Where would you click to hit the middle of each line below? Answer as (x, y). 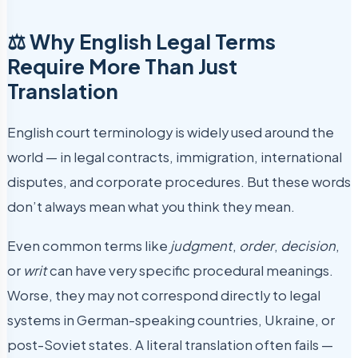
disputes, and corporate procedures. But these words (179, 182)
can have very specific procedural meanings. (190, 271)
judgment (201, 246)
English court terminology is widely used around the (171, 133)
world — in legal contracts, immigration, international (175, 157)
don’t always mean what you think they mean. (151, 207)
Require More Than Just (122, 66)
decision (308, 246)
